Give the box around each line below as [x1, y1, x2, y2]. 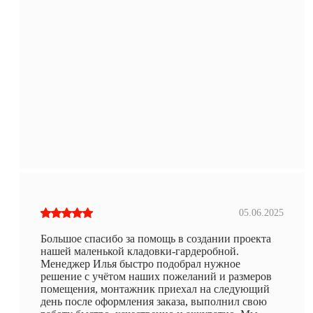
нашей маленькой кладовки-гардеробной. [41, 245, 239, 257]
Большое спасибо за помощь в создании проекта [41, 232, 271, 245]
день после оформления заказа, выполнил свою [41, 295, 267, 307]
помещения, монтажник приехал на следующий [41, 282, 270, 295]
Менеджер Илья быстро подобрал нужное [41, 257, 240, 270]
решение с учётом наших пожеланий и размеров [41, 270, 272, 282]
